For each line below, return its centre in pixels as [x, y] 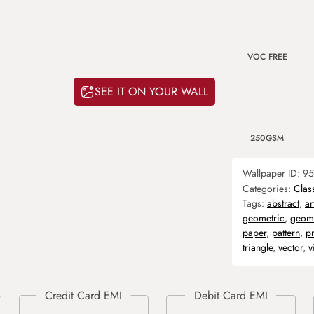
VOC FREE [267, 57]
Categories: [268, 189]
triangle [258, 247]
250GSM [267, 138]
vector [291, 247]
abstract [283, 203]
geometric [264, 218]
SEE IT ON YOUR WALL [151, 92]
